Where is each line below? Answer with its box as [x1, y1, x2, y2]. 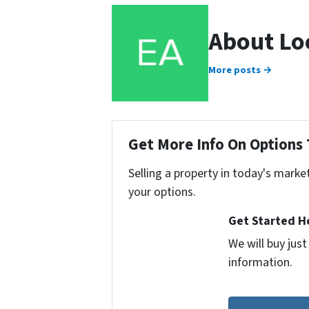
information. [228, 253, 293, 271]
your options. [128, 183, 196, 201]
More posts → [208, 62, 272, 77]
